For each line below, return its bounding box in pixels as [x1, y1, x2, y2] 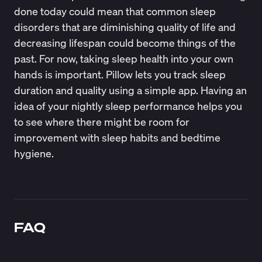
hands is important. [13, 67, 106, 81]
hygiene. [13, 146, 56, 160]
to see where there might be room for [13, 114, 189, 129]
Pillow [105, 67, 133, 81]
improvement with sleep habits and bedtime [13, 130, 220, 144]
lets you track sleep [132, 67, 226, 81]
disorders [13, 19, 60, 34]
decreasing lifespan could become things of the [13, 35, 236, 50]
